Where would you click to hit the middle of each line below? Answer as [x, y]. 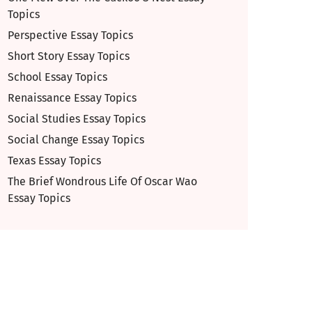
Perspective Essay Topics [70, 35]
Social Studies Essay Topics [77, 119]
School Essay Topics [57, 77]
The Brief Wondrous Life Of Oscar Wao [102, 181]
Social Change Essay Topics [76, 140]
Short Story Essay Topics [69, 56]
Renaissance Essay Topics [72, 98]
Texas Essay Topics [54, 161]
